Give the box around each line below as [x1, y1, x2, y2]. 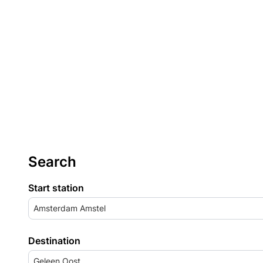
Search [28, 153, 76, 170]
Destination [28, 235, 80, 247]
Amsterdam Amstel [33, 203, 106, 213]
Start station [28, 182, 84, 194]
